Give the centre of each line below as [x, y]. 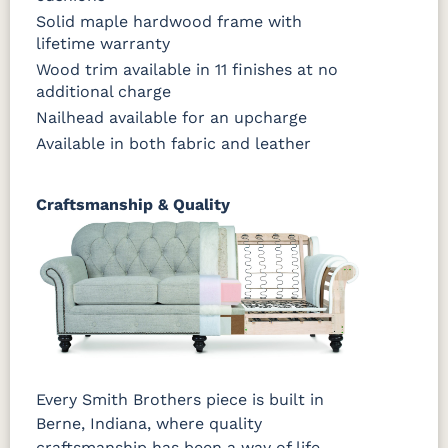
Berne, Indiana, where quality [149, 423]
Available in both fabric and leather [173, 143]
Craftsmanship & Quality [133, 204]
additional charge [103, 91]
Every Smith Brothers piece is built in [180, 399]
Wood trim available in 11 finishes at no [187, 69]
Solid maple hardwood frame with [169, 21]
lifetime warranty [103, 43]
